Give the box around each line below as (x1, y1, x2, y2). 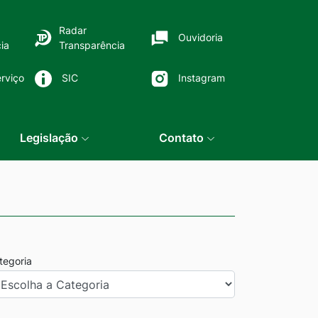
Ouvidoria (177, 31, 223, 43)
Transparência (58, 38, 125, 51)
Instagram (177, 72, 225, 84)
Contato (158, 131, 207, 145)
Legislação (20, 131, 82, 145)
